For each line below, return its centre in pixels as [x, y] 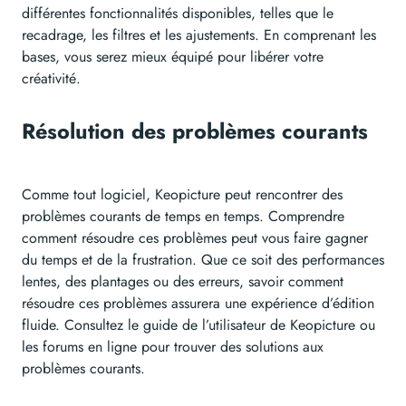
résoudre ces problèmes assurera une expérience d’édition [198, 304]
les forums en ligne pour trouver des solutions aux [173, 347]
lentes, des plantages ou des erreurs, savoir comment [183, 282]
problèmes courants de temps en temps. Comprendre [183, 217]
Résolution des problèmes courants [195, 132]
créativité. [51, 79]
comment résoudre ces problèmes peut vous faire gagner [195, 238]
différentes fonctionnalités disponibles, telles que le [178, 14]
